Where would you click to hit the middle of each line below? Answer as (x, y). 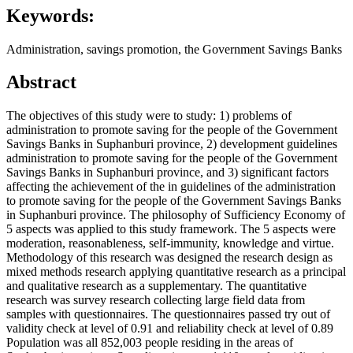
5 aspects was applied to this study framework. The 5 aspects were (171, 229)
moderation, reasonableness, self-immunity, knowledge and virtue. (170, 243)
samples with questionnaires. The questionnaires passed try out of (168, 314)
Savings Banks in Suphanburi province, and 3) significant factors (167, 173)
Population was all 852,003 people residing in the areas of (150, 343)
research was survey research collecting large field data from (156, 300)
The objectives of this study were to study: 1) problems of (149, 116)
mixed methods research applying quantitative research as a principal (176, 272)
